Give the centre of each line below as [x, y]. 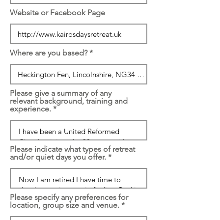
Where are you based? [49, 53]
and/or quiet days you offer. [58, 157]
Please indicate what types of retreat [72, 149]
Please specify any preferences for [69, 197]
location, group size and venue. [65, 205]
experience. [30, 109]
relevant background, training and [69, 101]
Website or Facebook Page [57, 13]
